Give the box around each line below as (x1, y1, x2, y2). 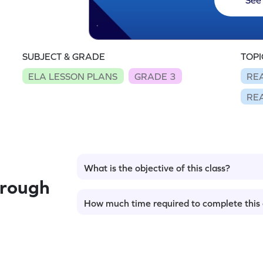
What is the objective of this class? (84, 162, 230, 173)
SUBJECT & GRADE (22, 51, 105, 62)
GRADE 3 (134, 70, 176, 82)
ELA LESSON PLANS (28, 70, 118, 82)
